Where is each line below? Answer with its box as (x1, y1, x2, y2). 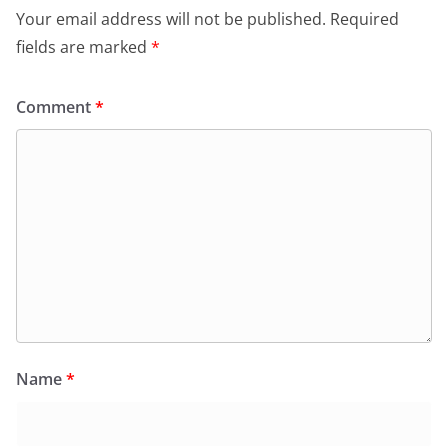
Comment (16, 96, 95, 118)
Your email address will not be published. (16, 8, 326, 30)
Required (330, 8, 399, 30)
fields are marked (16, 36, 151, 58)
